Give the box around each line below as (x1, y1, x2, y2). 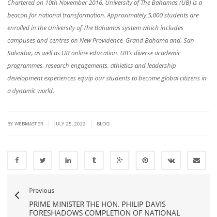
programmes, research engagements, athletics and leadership (7, 61, 176, 70)
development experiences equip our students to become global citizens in (7, 74, 207, 83)
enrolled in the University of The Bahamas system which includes (7, 23, 184, 32)
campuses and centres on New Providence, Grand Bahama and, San (7, 36, 194, 45)
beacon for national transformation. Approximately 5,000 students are (7, 11, 199, 20)
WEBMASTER (15, 120, 43, 127)
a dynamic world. (7, 86, 54, 95)
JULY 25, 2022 (54, 120, 87, 127)
